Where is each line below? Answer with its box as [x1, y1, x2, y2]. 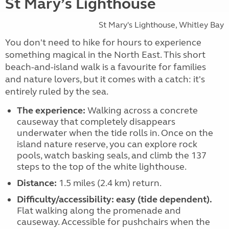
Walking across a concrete [85, 105, 198, 116]
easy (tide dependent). [116, 194, 212, 205]
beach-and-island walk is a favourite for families [5, 61, 206, 73]
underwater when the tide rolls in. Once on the [16, 127, 213, 139]
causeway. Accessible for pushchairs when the [16, 216, 210, 227]
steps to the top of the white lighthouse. [16, 161, 187, 172]
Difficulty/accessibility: [16, 194, 114, 205]
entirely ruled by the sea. [5, 86, 108, 97]
